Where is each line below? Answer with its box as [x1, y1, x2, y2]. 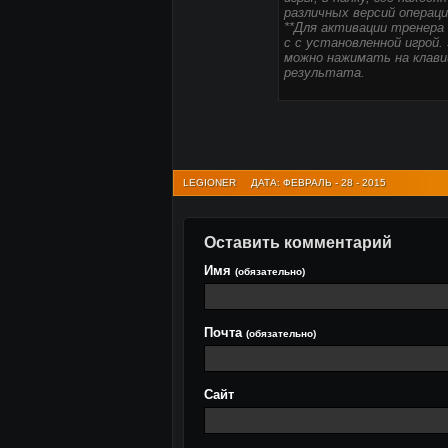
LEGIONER [183, 177, 236, 188]
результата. [284, 65, 365, 80]
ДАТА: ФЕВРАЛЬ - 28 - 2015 [251, 177, 386, 188]
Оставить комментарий [204, 234, 392, 251]
